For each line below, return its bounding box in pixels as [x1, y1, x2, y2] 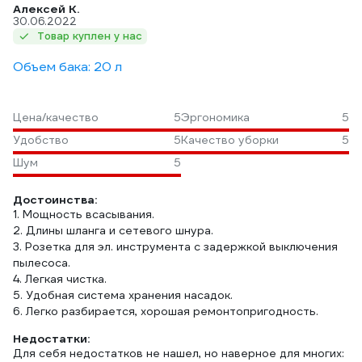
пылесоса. [13, 255, 70, 270]
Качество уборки [181, 133, 279, 147]
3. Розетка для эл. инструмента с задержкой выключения [13, 239, 338, 254]
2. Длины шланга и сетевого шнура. [13, 223, 213, 238]
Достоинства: [13, 192, 97, 207]
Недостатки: [13, 331, 90, 346]
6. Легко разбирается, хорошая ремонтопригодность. [13, 304, 318, 318]
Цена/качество [13, 110, 99, 124]
